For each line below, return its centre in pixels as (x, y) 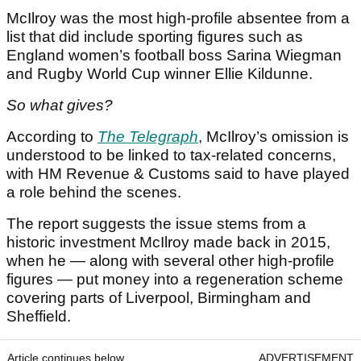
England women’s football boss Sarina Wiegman (174, 56)
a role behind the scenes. (94, 193)
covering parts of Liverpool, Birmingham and (159, 298)
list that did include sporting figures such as (155, 37)
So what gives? (60, 106)
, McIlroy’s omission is (274, 137)
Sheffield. (39, 317)
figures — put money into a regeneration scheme (175, 280)
